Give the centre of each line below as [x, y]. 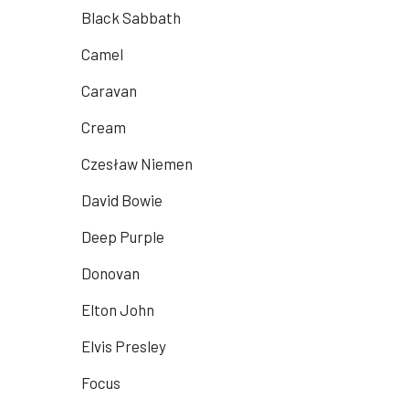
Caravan [109, 91]
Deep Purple [123, 237]
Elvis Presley [124, 346]
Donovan [110, 273]
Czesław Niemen [137, 164]
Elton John [118, 310]
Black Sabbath [131, 18]
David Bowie [122, 200]
